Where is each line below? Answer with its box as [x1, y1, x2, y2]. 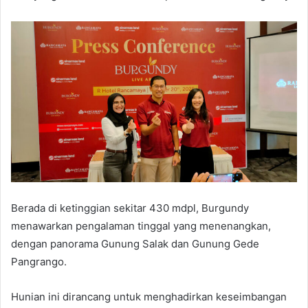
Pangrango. [11, 255, 67, 269]
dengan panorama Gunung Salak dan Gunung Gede [11, 237, 259, 251]
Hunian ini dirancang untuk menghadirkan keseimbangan [11, 290, 287, 304]
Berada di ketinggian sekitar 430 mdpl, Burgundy [11, 201, 249, 215]
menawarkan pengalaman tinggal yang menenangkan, [11, 219, 271, 233]
